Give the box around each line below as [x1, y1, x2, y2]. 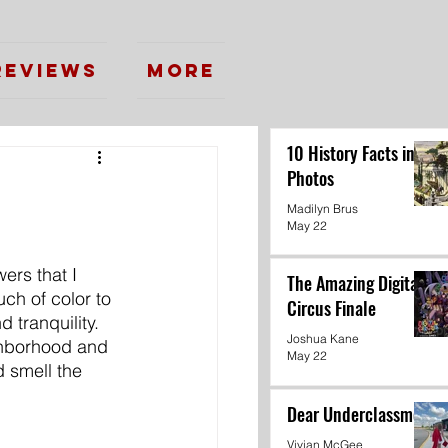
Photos [287, 165, 334, 191]
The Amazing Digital [287, 270, 423, 297]
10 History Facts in [287, 140, 415, 166]
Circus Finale [287, 295, 376, 322]
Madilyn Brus [287, 201, 358, 216]
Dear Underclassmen [287, 400, 430, 427]
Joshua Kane [287, 331, 359, 347]
